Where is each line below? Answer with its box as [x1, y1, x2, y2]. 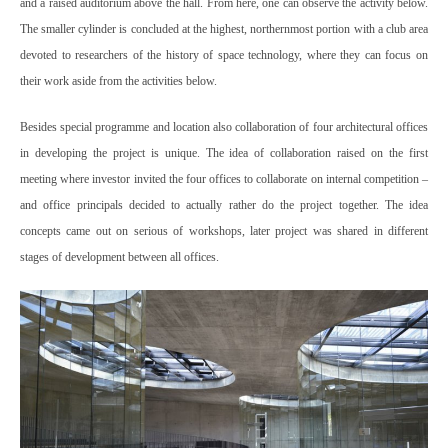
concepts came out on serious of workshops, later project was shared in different [20, 224, 428, 239]
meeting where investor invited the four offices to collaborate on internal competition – [20, 172, 428, 187]
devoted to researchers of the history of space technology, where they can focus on [20, 48, 428, 63]
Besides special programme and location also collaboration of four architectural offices [20, 120, 428, 135]
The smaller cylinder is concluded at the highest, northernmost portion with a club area [20, 22, 428, 37]
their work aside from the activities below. [20, 74, 217, 89]
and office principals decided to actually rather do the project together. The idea [20, 198, 428, 213]
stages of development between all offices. [20, 250, 219, 265]
